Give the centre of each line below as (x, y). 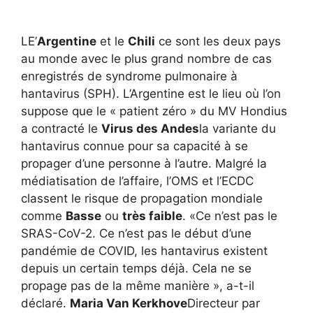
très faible (152, 216)
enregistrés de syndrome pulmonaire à (129, 76)
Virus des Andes (150, 128)
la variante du (238, 128)
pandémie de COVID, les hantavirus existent (144, 250)
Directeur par (224, 303)
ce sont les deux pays (218, 41)
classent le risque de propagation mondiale (142, 198)
